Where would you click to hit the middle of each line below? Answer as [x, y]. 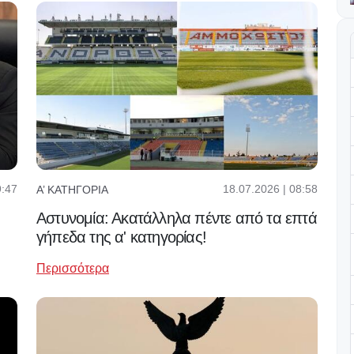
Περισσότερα [73, 269]
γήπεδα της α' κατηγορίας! [121, 237]
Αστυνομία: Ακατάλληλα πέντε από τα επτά [177, 218]
